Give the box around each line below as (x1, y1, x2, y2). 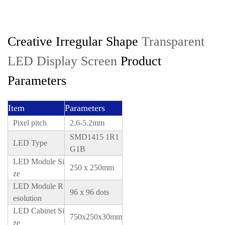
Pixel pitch (13, 118, 47, 127)
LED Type (13, 138, 47, 147)
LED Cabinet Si (13, 206, 64, 215)
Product (117, 53, 161, 68)
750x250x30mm (70, 212, 122, 221)
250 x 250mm (70, 163, 114, 172)
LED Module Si (13, 157, 64, 166)
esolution (13, 193, 42, 202)
